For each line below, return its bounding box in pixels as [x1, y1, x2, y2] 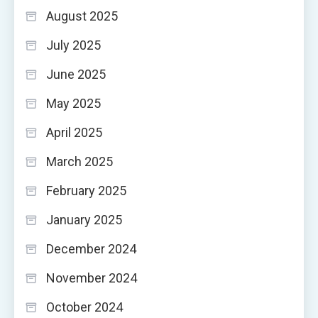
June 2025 [46, 66, 106, 82]
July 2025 [46, 37, 101, 53]
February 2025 [46, 182, 126, 198]
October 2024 [46, 299, 123, 314]
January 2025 [46, 212, 122, 227]
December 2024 [46, 241, 136, 256]
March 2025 [46, 153, 113, 169]
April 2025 [46, 124, 102, 140]
